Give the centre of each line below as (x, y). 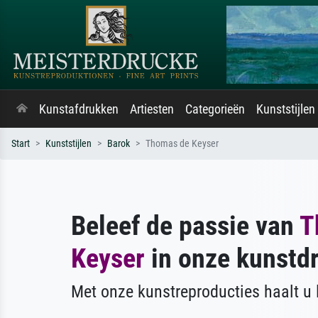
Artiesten (152, 109)
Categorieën (215, 109)
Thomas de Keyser (182, 144)
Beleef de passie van (185, 225)
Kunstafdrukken (79, 109)
